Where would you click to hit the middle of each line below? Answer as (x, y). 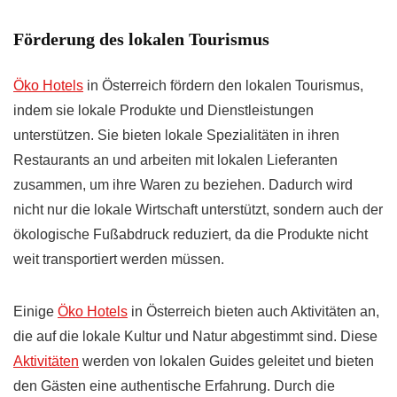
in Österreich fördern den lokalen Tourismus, (223, 86)
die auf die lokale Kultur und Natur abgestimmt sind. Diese (195, 337)
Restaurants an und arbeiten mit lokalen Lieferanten (175, 160)
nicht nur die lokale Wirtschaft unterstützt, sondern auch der (198, 210)
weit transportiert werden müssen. (119, 260)
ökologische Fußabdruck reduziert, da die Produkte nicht (191, 235)
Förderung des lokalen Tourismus (141, 39)
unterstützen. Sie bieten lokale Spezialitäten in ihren (176, 136)
